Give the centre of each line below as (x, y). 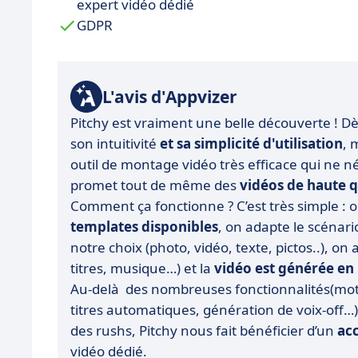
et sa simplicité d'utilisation (251, 144)
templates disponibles (144, 227)
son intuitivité (115, 144)
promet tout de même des (155, 185)
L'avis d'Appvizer (170, 96)
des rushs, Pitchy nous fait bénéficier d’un (204, 331)
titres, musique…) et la (142, 268)
